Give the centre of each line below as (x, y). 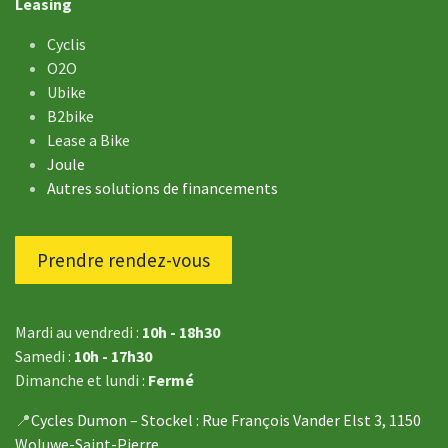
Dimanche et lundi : (81, 379)
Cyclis (66, 44)
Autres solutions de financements (162, 188)
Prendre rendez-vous (123, 259)
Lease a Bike (88, 140)
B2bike (70, 116)
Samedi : (44, 355)
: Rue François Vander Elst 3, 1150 (308, 419)
